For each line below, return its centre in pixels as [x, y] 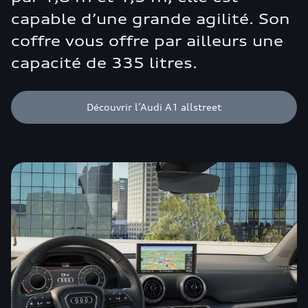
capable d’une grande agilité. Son [151, 19]
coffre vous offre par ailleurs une [147, 41]
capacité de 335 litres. [104, 63]
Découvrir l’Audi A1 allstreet [154, 107]
